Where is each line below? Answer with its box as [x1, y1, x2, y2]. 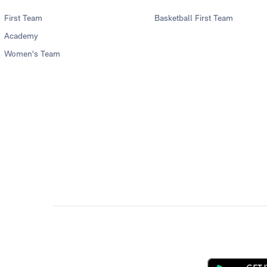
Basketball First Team [154, 13, 233, 23]
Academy [4, 31, 38, 41]
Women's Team [4, 49, 60, 59]
